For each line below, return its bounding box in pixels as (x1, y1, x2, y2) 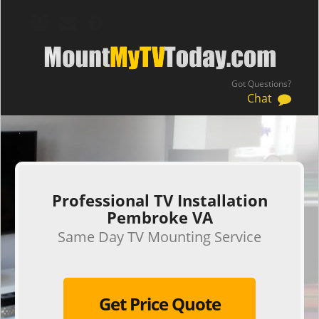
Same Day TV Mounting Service (58, 227, 261, 246)
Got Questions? (231, 78, 291, 90)
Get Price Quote (98, 292, 221, 315)
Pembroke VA (106, 206, 213, 228)
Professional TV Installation (51, 189, 268, 211)
